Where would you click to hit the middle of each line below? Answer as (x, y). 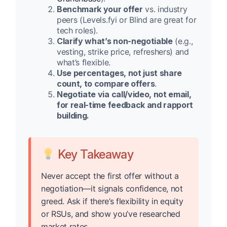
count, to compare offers (106, 84)
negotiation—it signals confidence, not (112, 189)
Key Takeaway (94, 155)
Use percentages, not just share (120, 73)
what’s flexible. (84, 63)
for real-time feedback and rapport (125, 105)
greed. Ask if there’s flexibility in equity (112, 201)
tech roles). (78, 31)
